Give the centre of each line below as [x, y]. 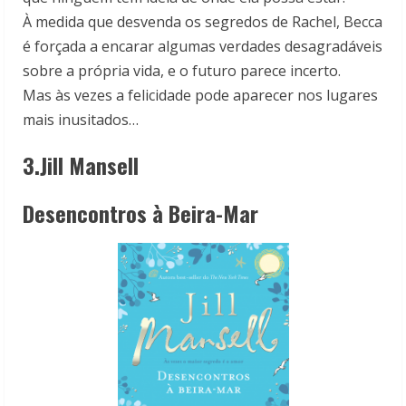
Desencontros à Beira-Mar [143, 213]
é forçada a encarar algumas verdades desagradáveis [203, 47]
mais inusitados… [81, 120]
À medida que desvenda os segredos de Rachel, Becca [203, 22]
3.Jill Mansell [81, 165]
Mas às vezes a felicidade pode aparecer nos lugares [200, 96]
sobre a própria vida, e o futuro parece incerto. [182, 71]
